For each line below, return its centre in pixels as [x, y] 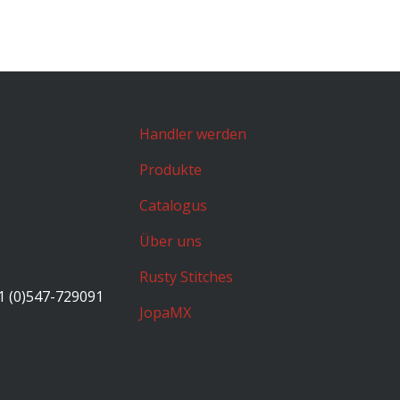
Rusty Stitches [186, 277]
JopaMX [165, 312]
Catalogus [173, 205]
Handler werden [193, 134]
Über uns [171, 241]
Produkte [171, 170]
